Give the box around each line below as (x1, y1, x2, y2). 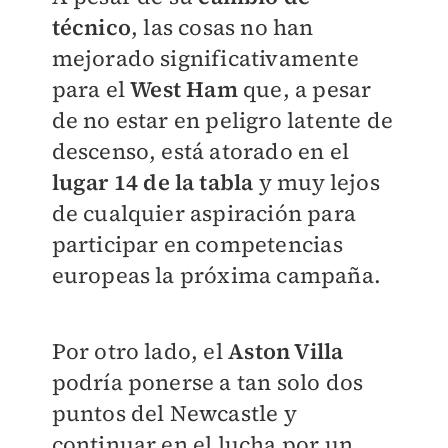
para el (51, 74, 131, 104)
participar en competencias (51, 229, 343, 259)
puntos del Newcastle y (51, 398, 297, 428)
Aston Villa (228, 336, 344, 366)
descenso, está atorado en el (51, 136, 350, 166)
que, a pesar (237, 74, 372, 104)
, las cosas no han (130, 12, 314, 42)
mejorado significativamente (51, 43, 359, 73)
